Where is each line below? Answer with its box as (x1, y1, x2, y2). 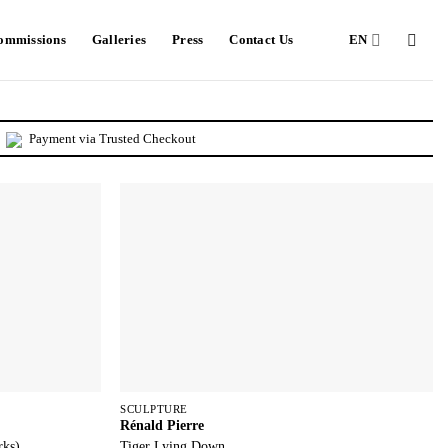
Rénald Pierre (120, 416, 205, 433)
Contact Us (229, 33, 294, 47)
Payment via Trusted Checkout (26, 132, 197, 146)
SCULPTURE (120, 402, 188, 415)
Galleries (91, 33, 147, 47)
